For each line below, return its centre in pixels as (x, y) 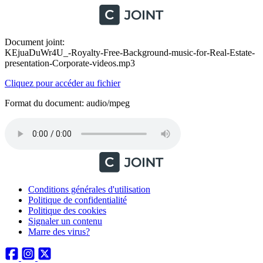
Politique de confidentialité (77, 200)
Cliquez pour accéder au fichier (63, 83)
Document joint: (35, 42)
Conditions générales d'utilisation (89, 189)
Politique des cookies (67, 210)
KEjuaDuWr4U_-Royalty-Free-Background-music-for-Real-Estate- (130, 53)
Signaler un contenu (65, 221)
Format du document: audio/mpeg (67, 103)
